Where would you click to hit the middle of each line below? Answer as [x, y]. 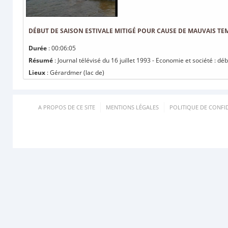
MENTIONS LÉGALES [132, 107]
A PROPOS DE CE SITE [67, 107]
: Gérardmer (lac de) [75, 73]
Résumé [41, 60]
